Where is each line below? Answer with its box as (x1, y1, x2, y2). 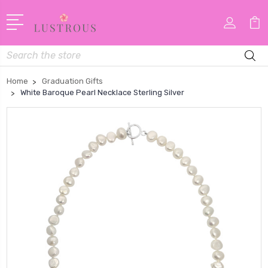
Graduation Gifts (42, 76, 103, 86)
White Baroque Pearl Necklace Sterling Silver (20, 87, 184, 97)
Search (7, 46, 34, 57)
